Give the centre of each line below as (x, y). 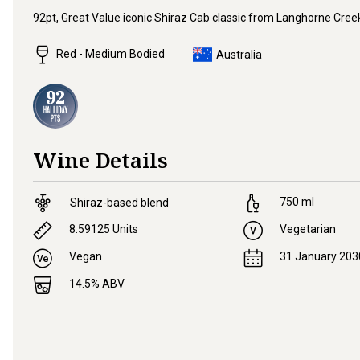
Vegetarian (307, 229)
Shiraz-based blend (119, 203)
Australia (239, 54)
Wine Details (100, 160)
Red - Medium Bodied (110, 53)
